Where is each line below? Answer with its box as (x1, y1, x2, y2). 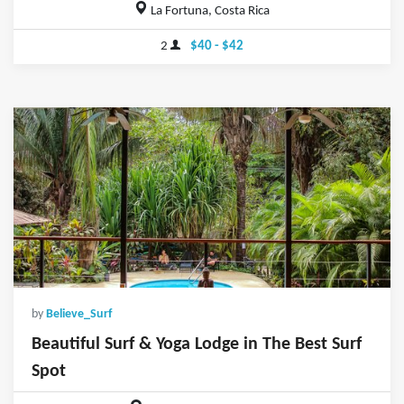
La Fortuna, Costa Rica (148, 5, 271, 19)
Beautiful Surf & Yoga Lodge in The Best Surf (32, 335, 362, 354)
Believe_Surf (46, 308, 112, 321)
